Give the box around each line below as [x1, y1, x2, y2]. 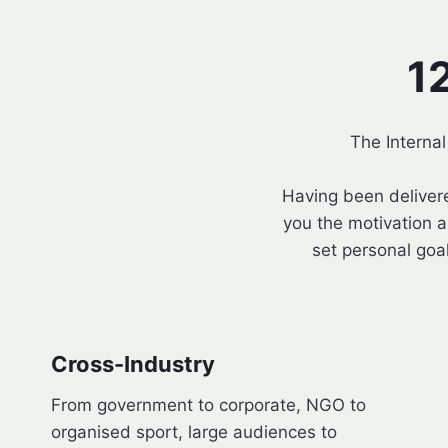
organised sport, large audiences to [51, 422, 337, 443]
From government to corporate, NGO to [51, 395, 366, 416]
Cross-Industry [51, 351, 215, 378]
